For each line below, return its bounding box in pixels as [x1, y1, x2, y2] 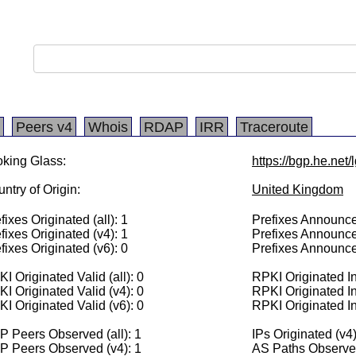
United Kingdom [252, 183, 343, 196]
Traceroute [240, 119, 308, 135]
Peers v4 [16, 119, 72, 135]
